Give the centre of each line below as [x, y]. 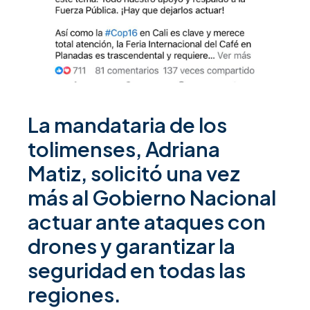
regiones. [74, 294]
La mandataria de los [127, 125]
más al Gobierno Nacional [152, 198]
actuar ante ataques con [147, 222]
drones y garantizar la [131, 246]
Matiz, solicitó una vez [134, 173]
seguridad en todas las [137, 270]
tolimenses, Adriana [124, 149]
